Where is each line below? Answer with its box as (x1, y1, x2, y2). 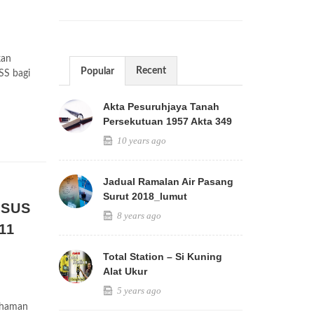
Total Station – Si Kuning (102, 251, 222, 262)
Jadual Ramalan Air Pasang (102, 176, 233, 187)
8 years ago (114, 210, 161, 221)
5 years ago (114, 285, 161, 296)
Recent (135, 66, 166, 76)
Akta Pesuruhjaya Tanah (102, 101, 219, 112)
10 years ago (114, 135, 166, 146)
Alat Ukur (102, 266, 147, 277)
